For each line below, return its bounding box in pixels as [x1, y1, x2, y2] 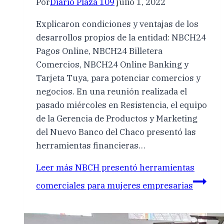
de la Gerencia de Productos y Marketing [36, 112, 197, 124]
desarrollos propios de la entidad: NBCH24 [36, 31, 206, 43]
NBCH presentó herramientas [73, 161, 194, 173]
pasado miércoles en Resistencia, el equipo [36, 99, 207, 110]
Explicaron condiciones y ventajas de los [36, 18, 198, 29]
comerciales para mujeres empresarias [36, 179, 193, 191]
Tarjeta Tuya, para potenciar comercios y [36, 72, 200, 83]
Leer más [36, 161, 73, 173]
